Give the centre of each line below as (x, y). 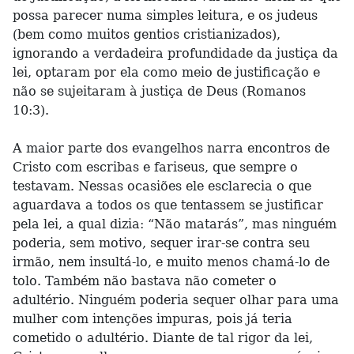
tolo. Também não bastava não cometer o (145, 281)
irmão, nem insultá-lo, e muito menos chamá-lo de (171, 262)
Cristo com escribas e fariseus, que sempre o (155, 167)
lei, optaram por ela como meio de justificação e (166, 72)
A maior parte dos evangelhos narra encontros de (171, 148)
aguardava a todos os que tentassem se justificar (168, 205)
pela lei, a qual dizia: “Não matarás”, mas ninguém (175, 224)
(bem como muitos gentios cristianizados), (147, 34)
